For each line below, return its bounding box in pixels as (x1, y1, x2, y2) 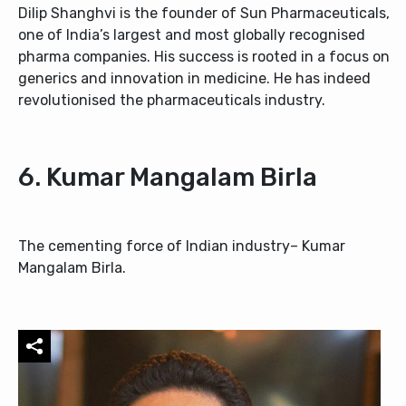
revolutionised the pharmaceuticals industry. (18, 91, 325, 109)
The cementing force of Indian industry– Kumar (18, 237, 345, 255)
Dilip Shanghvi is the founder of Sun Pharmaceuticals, (18, 4, 390, 22)
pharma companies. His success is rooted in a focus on (18, 47, 390, 65)
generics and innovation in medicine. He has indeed (18, 69, 371, 87)
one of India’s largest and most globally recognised (18, 25, 365, 43)
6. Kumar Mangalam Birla (18, 161, 317, 192)
